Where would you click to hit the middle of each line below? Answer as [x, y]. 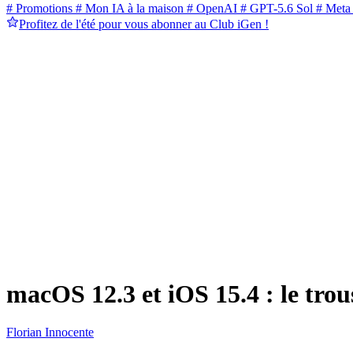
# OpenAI [210, 9]
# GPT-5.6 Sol [275, 9]
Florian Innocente [50, 333]
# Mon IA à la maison [128, 9]
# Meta [332, 9]
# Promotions [39, 9]
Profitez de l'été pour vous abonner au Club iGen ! [144, 24]
